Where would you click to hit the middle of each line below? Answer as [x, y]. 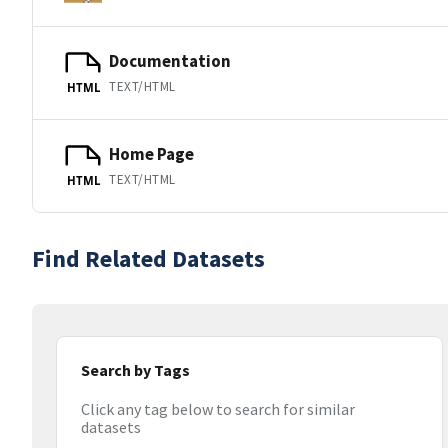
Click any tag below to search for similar [218, 409]
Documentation [170, 60]
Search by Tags [135, 370]
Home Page [151, 153]
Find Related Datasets [148, 258]
